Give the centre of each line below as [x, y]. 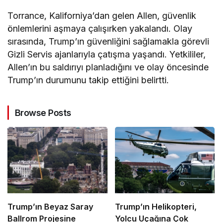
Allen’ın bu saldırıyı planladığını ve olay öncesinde [108, 67]
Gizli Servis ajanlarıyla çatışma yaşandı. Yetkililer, [107, 54]
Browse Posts [43, 112]
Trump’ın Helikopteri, [156, 206]
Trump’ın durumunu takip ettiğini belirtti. [88, 80]
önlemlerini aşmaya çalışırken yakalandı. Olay [100, 28]
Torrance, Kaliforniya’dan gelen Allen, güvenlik [102, 15]
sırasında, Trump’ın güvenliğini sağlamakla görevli [109, 41]
